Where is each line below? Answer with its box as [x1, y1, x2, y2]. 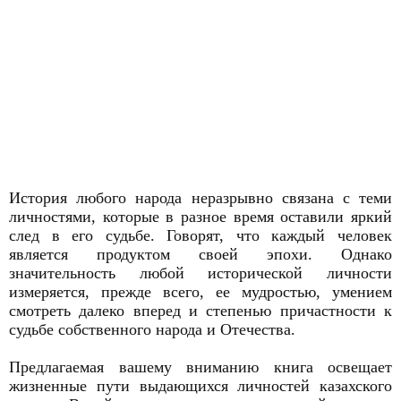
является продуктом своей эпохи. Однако [9, 245, 392, 263]
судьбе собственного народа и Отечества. [9, 320, 295, 338]
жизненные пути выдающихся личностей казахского [9, 377, 392, 395]
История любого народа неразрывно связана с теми [9, 189, 392, 207]
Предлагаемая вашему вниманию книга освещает [9, 358, 392, 376]
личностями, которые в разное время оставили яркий [9, 208, 392, 226]
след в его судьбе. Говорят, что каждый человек [9, 226, 392, 244]
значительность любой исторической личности [9, 264, 392, 282]
